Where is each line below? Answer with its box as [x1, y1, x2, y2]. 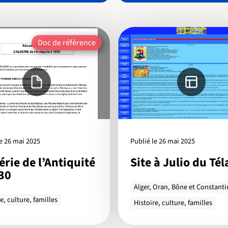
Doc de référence [38, 37, 96, 48]
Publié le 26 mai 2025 [130, 136, 195, 147]
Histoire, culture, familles [134, 197, 213, 209]
